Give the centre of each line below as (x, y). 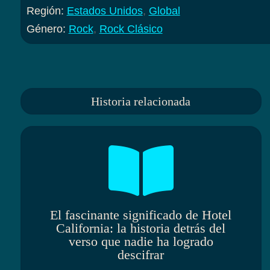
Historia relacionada (141, 101)
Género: (47, 29)
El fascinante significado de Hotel (141, 215)
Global (164, 11)
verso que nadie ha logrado (141, 242)
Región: (46, 11)
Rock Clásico (131, 29)
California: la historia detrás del (141, 228)
